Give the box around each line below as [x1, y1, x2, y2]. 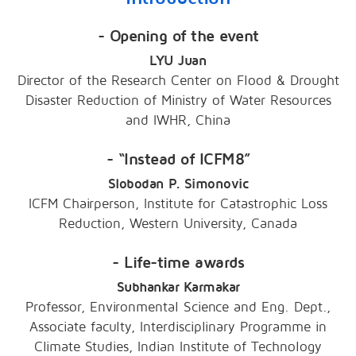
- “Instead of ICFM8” [106, 151, 250, 169]
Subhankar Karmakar [116, 280, 240, 296]
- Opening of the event [97, 28, 259, 46]
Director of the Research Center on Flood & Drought [17, 73, 339, 89]
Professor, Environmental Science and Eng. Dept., [25, 300, 331, 315]
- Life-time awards [112, 254, 244, 273]
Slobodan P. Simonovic [107, 176, 249, 192]
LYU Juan [149, 53, 207, 69]
